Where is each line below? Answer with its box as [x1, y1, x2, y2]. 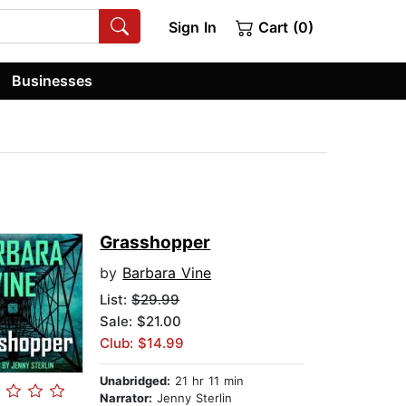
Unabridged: [100, 373, 171, 389]
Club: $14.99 [100, 334, 185, 353]
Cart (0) [254, 18, 314, 36]
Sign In [168, 18, 217, 36]
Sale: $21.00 [100, 313, 182, 331]
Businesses [12, 71, 93, 90]
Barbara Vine [122, 264, 212, 283]
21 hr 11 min [170, 373, 245, 389]
